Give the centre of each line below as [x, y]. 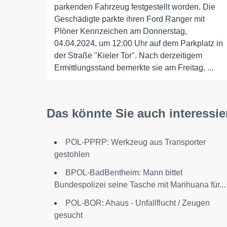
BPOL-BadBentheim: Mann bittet [124, 173]
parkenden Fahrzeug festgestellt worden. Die [135, 7]
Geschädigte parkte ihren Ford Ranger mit [129, 19]
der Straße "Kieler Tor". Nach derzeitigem [128, 55]
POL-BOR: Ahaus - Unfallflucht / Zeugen [138, 203]
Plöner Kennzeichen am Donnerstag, [121, 31]
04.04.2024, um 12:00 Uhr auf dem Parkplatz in [139, 43]
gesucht [68, 215]
